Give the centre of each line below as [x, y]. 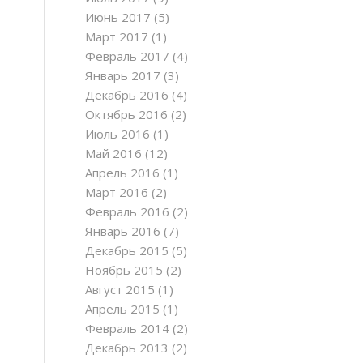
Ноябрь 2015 [124, 270]
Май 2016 [114, 153]
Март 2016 [117, 192]
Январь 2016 [123, 231]
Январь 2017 [123, 75]
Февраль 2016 [128, 211]
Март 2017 [117, 36]
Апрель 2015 [123, 309]
